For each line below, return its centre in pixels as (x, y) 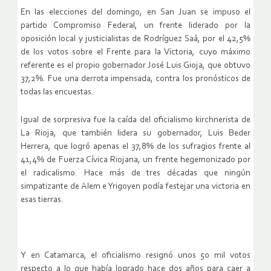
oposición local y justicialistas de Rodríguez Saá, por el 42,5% (135, 39)
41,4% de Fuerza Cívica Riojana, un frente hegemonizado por (135, 160)
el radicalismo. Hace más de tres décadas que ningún (135, 174)
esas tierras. (42, 200)
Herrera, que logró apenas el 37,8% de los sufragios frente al (135, 147)
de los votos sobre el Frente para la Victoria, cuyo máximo (135, 53)
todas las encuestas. (57, 93)
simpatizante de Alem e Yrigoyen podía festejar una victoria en (135, 187)
